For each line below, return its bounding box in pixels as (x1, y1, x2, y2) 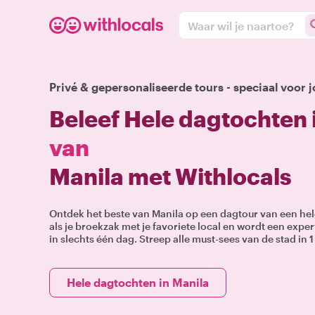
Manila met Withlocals (49, 163, 291, 189)
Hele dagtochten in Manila (67, 276, 209, 289)
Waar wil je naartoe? (188, 18, 294, 32)
